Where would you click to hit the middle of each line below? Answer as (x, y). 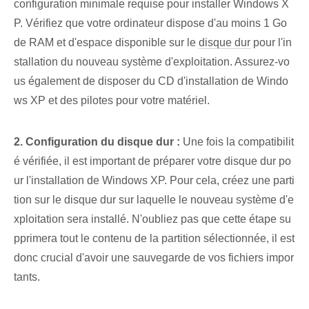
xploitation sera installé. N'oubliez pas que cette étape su (152, 219)
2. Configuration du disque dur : (97, 142)
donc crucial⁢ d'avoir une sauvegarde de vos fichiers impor (154, 258)
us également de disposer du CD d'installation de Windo (151, 81)
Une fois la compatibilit (237, 142)
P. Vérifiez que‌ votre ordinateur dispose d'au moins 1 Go (150, 23)
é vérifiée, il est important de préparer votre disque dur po (152, 161)
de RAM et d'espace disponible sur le (106, 43)
